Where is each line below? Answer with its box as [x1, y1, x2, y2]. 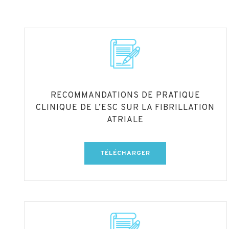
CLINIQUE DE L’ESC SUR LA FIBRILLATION [36, 102, 215, 113]
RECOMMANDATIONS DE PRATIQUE [50, 90, 200, 101]
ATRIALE [107, 114, 144, 125]
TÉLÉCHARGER [100, 149, 151, 157]
